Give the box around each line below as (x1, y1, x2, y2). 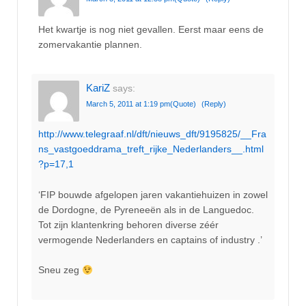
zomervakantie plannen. (38, 38, 142, 50)
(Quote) (170, 100, 196, 109)
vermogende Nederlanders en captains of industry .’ (38, 234, 262, 245)
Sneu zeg (38, 264, 82, 276)
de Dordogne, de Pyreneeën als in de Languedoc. (38, 204, 254, 215)
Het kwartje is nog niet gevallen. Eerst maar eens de (38, 23, 264, 35)
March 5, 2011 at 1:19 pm (86, 100, 170, 109)
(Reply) (201, 100, 226, 109)
